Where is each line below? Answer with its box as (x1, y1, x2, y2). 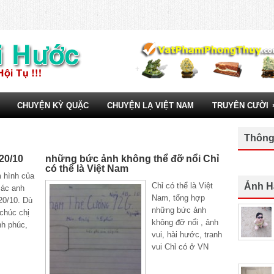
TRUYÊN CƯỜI (212, 101, 268, 110)
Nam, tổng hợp (152, 193, 205, 202)
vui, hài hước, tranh (152, 230, 222, 239)
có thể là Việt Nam (45, 163, 128, 174)
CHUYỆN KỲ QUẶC (17, 101, 89, 110)
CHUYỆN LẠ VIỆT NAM (107, 101, 194, 110)
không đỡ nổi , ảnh (152, 218, 218, 227)
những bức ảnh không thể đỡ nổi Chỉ (45, 154, 219, 164)
